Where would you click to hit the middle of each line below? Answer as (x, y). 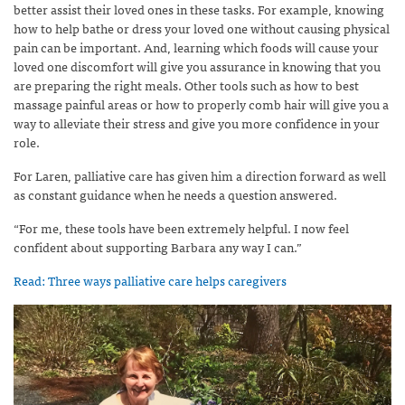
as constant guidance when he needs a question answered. (175, 194)
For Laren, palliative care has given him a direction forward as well (200, 175)
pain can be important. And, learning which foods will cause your (196, 47)
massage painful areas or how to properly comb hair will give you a (201, 104)
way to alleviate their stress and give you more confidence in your (197, 122)
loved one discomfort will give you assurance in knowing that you (197, 66)
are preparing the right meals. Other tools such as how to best (186, 85)
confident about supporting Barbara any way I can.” (158, 246)
